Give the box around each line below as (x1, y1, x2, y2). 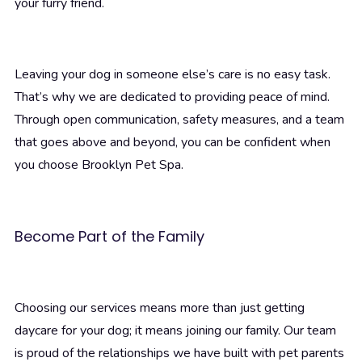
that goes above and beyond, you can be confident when (15, 133, 330, 152)
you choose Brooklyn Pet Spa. (15, 156, 183, 175)
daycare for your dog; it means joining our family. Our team (15, 322, 336, 340)
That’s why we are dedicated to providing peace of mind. (15, 88, 330, 107)
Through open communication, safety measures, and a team (15, 111, 344, 129)
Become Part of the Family (15, 226, 204, 247)
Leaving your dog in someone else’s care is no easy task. (15, 65, 330, 84)
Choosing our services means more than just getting (15, 299, 305, 318)
